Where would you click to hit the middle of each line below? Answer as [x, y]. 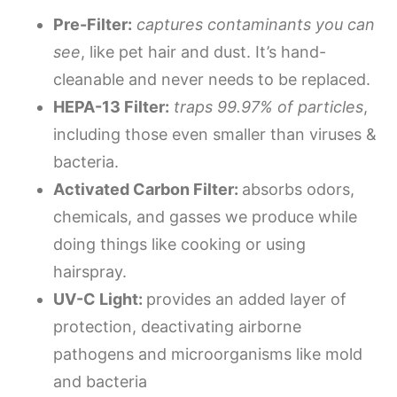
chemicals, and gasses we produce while [205, 216]
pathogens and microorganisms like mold [208, 354]
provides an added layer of [246, 299]
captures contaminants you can [256, 24]
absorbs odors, [298, 189]
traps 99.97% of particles [269, 106]
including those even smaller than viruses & [215, 134]
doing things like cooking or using [179, 244]
